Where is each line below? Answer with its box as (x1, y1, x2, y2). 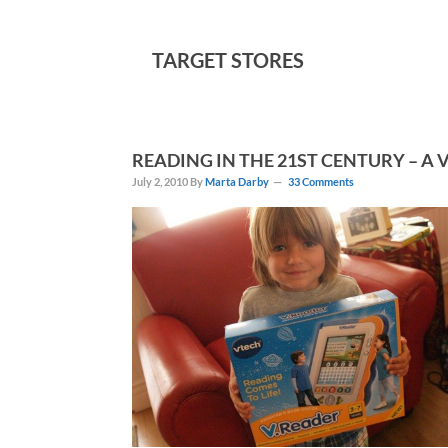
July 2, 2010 (132, 175, 188, 188)
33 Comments (288, 175, 354, 188)
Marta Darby (205, 175, 269, 188)
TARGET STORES (152, 48, 304, 72)
